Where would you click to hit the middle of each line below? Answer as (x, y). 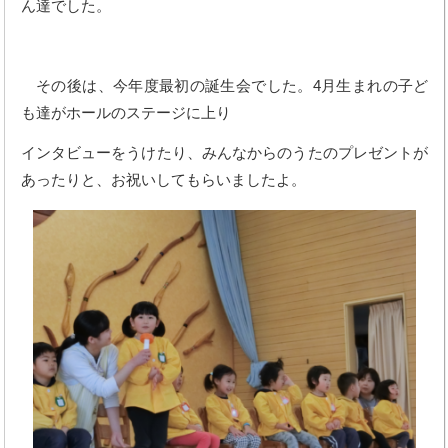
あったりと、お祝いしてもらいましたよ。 (163, 180)
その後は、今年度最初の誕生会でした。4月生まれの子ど (224, 86)
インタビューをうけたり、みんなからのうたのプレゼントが (224, 153)
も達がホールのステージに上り (125, 113)
